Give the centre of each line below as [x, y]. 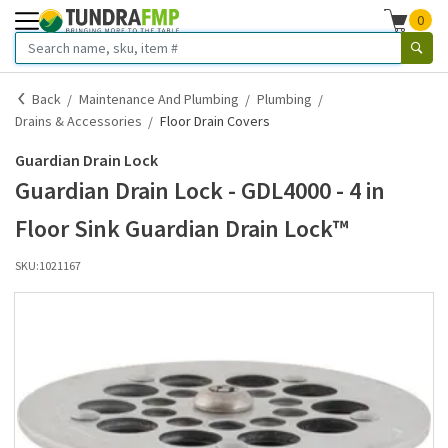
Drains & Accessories [78, 121]
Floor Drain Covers [215, 121]
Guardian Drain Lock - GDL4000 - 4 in [200, 190]
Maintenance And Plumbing [159, 99]
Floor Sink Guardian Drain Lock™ [182, 228]
